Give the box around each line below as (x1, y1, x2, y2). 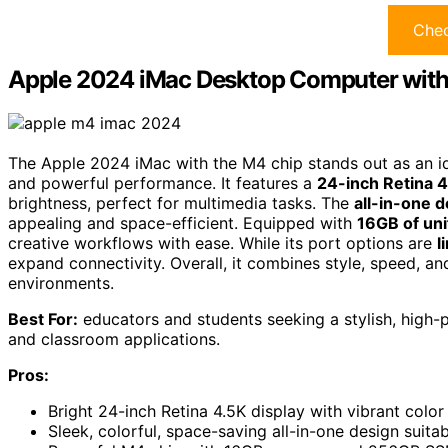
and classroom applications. (8, 329, 220, 350)
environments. (8, 273, 114, 294)
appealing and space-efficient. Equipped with (8, 213, 357, 234)
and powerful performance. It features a (8, 173, 317, 194)
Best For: (8, 309, 78, 330)
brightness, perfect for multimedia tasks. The (8, 193, 354, 214)
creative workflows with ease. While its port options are (8, 233, 437, 254)
